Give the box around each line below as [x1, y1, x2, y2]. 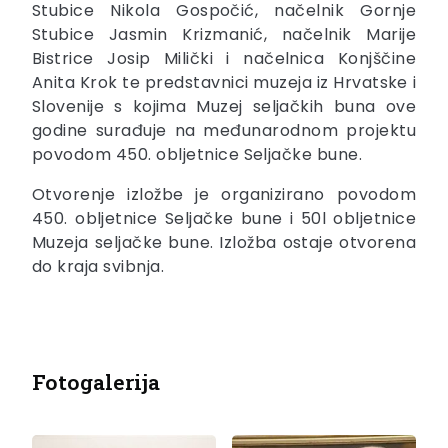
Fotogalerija [32, 367, 160, 396]
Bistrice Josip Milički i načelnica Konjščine [32, 46, 416, 70]
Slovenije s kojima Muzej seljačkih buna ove [32, 94, 416, 118]
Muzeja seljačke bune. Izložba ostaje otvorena [32, 230, 416, 254]
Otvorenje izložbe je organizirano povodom [32, 182, 416, 206]
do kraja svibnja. [32, 254, 165, 278]
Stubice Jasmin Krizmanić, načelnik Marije [32, 22, 416, 46]
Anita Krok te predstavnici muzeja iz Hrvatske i [32, 70, 416, 94]
